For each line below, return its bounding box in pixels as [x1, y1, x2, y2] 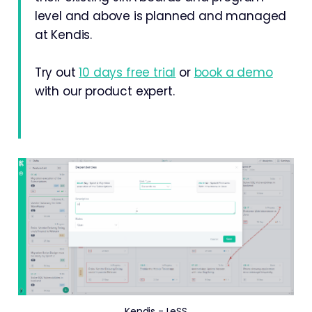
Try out [34, 64, 79, 81]
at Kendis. [34, 26, 93, 43]
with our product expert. [34, 83, 175, 100]
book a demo [194, 64, 273, 81]
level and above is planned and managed [34, 8, 287, 24]
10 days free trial [79, 64, 176, 81]
